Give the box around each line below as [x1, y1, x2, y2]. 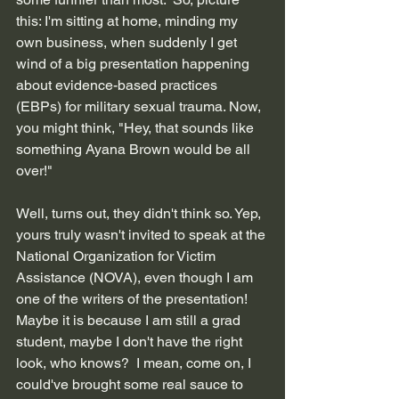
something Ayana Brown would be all [16, 140, 254, 158]
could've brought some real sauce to [16, 375, 247, 393]
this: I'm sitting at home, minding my [16, 12, 241, 29]
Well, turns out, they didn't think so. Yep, [16, 204, 265, 222]
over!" [16, 161, 56, 179]
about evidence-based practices [16, 76, 221, 94]
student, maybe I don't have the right [16, 332, 246, 350]
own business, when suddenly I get [16, 33, 240, 51]
